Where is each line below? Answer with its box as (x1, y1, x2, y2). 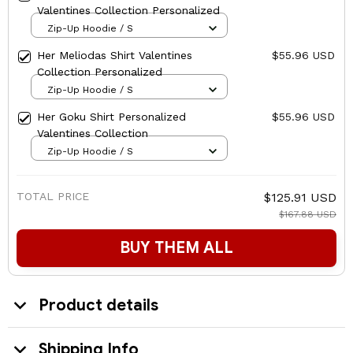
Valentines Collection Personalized (37, 4, 220, 17)
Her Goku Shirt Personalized (37, 110, 186, 124)
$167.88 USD (279, 209, 336, 221)
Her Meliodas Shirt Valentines (37, 49, 192, 62)
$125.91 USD (264, 190, 336, 206)
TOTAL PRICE (17, 190, 89, 203)
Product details (39, 295, 158, 315)
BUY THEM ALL (120, 238, 233, 258)
